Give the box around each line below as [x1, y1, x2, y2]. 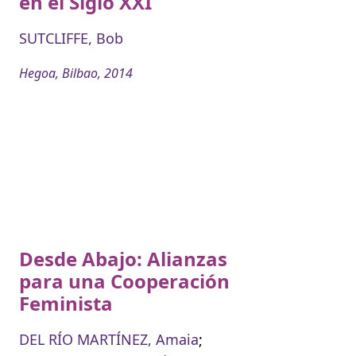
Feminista [19, 289, 113, 316]
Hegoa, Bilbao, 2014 [19, 64, 133, 82]
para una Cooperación [19, 267, 230, 294]
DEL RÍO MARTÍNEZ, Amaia [19, 329, 199, 349]
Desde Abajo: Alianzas [19, 245, 227, 272]
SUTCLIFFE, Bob [19, 28, 123, 48]
